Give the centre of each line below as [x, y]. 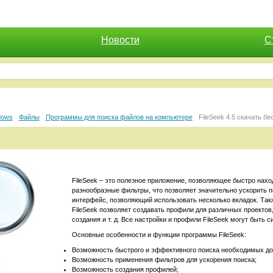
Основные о [90, 235]
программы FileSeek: [214, 235]
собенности [128, 235]
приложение [166, 181]
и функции [164, 235]
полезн [127, 181]
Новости [120, 40]
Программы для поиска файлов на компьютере [119, 117]
